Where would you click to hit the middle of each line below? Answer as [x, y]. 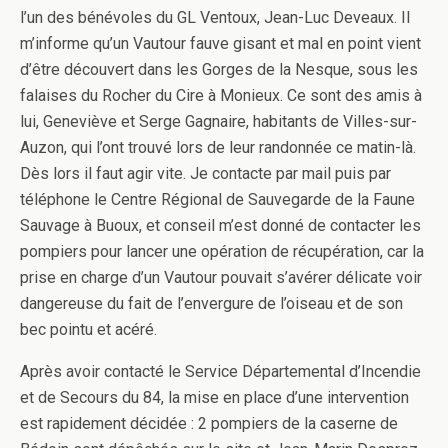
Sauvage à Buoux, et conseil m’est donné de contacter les [220, 225]
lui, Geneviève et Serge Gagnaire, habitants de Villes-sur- [218, 121]
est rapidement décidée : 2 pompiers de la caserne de [209, 423]
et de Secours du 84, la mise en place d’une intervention [214, 397]
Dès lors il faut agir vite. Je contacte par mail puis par [205, 173]
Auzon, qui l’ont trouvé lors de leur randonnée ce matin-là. [218, 147]
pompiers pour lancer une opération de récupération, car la [222, 251]
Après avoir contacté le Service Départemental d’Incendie [220, 371]
